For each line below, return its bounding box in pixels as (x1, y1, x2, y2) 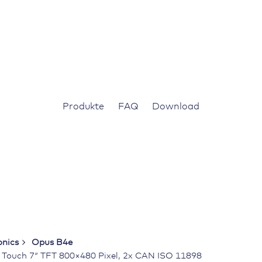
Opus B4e (31, 238, 73, 247)
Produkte (63, 101, 104, 111)
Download (152, 101, 199, 111)
